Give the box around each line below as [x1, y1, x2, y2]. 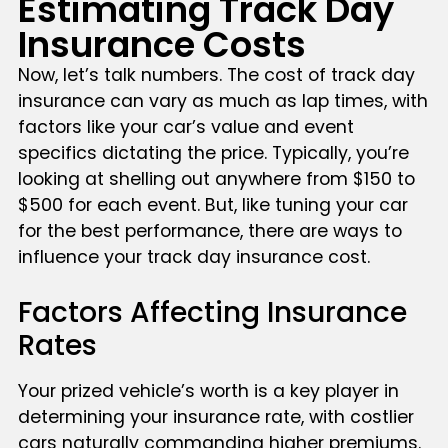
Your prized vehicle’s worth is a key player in [17, 379, 399, 404]
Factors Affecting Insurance [17, 293, 407, 333]
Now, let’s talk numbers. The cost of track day [17, 62, 415, 87]
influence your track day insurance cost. [17, 244, 370, 269]
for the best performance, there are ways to [17, 218, 402, 243]
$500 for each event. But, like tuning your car [17, 192, 408, 217]
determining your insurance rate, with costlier [17, 405, 414, 430]
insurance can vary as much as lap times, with [17, 88, 428, 113]
